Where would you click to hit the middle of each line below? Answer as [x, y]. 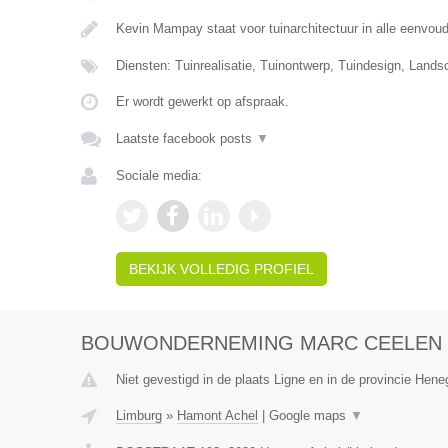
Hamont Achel [217, 415]
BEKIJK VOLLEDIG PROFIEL [221, 269]
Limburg [138, 415]
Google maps [309, 415]
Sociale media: [158, 175]
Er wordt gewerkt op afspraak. [202, 101]
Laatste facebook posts [185, 138]
